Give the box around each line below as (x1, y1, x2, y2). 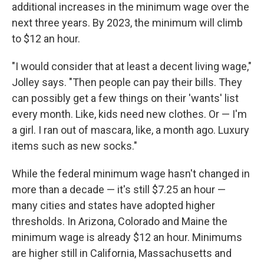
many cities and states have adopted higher (12, 199, 215, 212)
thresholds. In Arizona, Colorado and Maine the (12, 215, 227, 228)
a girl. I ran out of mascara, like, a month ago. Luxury (12, 124, 249, 137)
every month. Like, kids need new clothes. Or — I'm (12, 108, 247, 121)
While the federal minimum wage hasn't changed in (12, 167, 250, 180)
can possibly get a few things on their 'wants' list (12, 92, 239, 105)
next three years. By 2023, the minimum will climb (12, 16, 243, 29)
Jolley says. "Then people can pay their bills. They (12, 76, 242, 89)
